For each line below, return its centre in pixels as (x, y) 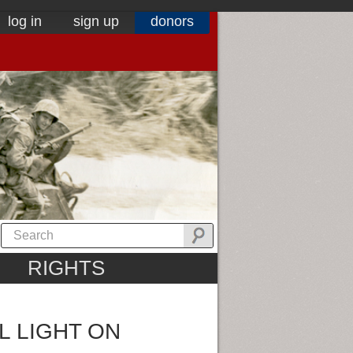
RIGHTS (66, 268)
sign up (96, 21)
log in (25, 21)
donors (172, 21)
